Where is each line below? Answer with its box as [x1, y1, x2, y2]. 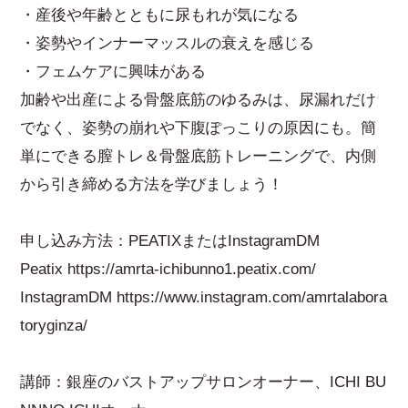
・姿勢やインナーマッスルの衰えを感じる [20, 34, 315, 52]
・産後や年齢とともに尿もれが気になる [20, 5, 300, 24]
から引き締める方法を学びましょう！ [20, 175, 284, 193]
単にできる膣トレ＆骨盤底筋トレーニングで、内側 [20, 147, 377, 165]
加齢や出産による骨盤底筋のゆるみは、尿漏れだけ [20, 90, 377, 108]
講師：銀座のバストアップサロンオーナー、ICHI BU [20, 372, 387, 391]
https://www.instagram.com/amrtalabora [117, 288, 388, 306]
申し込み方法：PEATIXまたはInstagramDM [20, 231, 321, 250]
